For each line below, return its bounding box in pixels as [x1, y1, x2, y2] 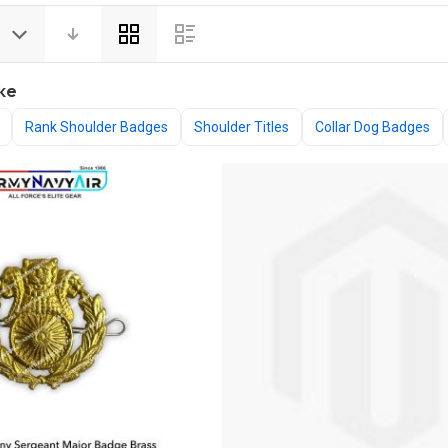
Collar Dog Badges [315, 119, 430, 135]
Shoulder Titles [194, 119, 289, 135]
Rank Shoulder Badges [25, 119, 168, 135]
